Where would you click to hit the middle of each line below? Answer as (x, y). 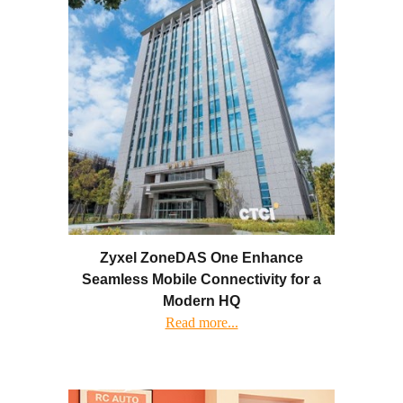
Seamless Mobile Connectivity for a (201, 280)
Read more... (201, 323)
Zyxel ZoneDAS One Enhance (201, 258)
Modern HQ (201, 301)
